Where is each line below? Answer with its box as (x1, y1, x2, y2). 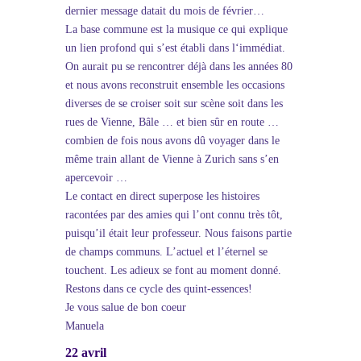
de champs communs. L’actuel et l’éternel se (64, 246, 268, 258)
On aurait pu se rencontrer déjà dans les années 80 (64, 60, 293, 73)
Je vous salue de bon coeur (64, 301, 186, 313)
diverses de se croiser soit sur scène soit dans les (64, 98, 283, 110)
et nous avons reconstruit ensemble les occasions (64, 79, 284, 91)
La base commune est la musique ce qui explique (64, 23, 288, 35)
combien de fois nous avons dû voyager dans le (64, 135, 280, 147)
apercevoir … (64, 172, 127, 184)
